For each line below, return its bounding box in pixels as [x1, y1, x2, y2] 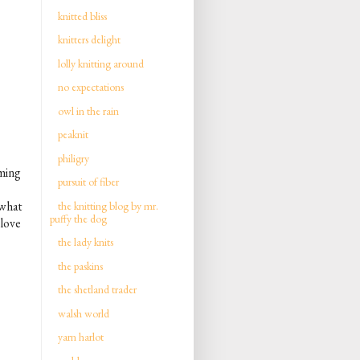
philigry [58, 150, 89, 166]
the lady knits [58, 235, 113, 249]
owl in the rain [58, 103, 119, 118]
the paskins [58, 258, 103, 273]
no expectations [58, 80, 124, 94]
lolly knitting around [58, 55, 144, 71]
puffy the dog [50, 211, 107, 226]
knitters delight [58, 32, 121, 47]
